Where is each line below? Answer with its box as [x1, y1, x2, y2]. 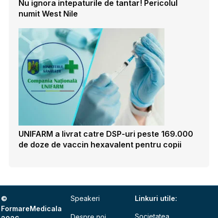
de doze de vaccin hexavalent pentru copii [18, 139, 182, 149]
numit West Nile [18, 8, 78, 18]
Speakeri [70, 194, 100, 202]
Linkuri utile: [135, 194, 178, 202]
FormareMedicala [1, 204, 62, 213]
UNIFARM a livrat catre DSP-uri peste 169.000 [18, 128, 194, 139]
